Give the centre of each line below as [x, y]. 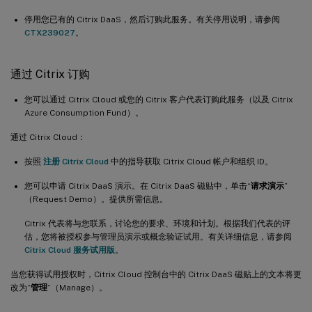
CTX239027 [50, 32]
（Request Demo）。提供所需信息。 [96, 199]
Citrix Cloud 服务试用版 [70, 250]
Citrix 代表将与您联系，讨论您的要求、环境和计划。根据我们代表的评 [157, 223]
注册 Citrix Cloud [76, 161]
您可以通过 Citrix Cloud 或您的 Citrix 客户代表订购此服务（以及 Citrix [159, 99]
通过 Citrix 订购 [50, 74]
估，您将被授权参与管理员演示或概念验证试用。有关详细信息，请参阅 [158, 236]
